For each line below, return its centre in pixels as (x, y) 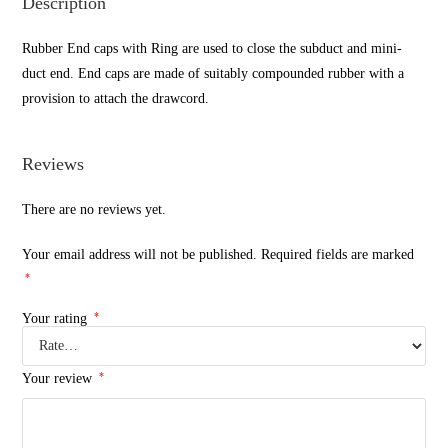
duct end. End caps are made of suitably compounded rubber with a (213, 74)
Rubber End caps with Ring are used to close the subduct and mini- (212, 49)
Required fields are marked (338, 255)
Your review (59, 379)
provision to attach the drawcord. (116, 99)
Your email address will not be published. (140, 255)
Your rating (57, 319)
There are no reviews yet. (94, 210)
